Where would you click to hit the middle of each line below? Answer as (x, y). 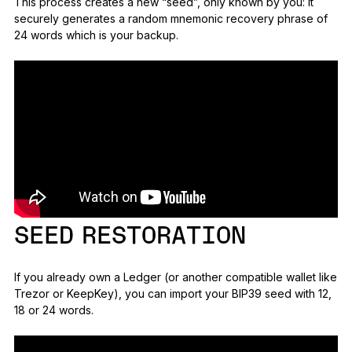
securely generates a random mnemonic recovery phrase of (170, 19)
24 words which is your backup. (96, 35)
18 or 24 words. (53, 310)
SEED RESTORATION (130, 237)
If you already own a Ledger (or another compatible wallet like (175, 277)
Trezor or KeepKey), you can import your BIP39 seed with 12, (172, 294)
